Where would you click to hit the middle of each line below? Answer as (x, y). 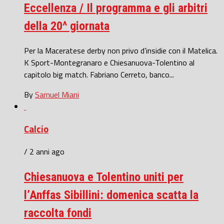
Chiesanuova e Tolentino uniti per (104, 177)
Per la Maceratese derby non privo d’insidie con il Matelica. (121, 51)
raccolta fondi (58, 213)
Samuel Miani (57, 95)
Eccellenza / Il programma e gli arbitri (116, 8)
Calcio (36, 129)
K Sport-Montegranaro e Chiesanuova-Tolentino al (109, 63)
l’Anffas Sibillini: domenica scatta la (111, 195)
